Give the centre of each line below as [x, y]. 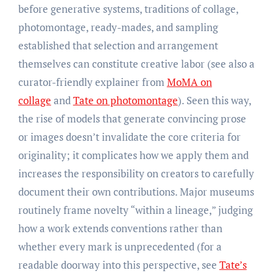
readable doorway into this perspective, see [119, 264]
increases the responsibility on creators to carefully [136, 173]
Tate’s [233, 264]
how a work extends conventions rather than [120, 228]
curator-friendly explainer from [92, 82]
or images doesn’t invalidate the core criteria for [129, 136]
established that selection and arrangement [118, 45]
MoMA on [189, 82]
